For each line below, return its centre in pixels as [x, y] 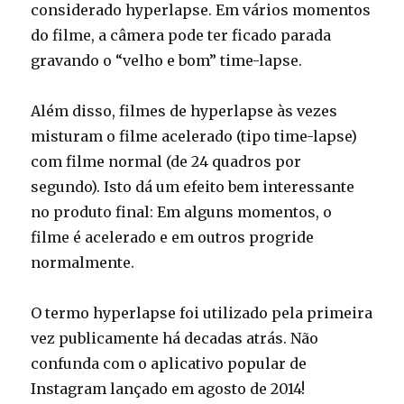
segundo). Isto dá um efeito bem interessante [193, 187]
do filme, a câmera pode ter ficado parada [181, 36]
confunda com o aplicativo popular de [169, 364]
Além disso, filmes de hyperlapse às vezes [184, 111]
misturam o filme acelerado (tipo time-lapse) [194, 137]
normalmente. [83, 263]
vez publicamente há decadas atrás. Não [175, 339]
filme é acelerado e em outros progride [173, 238]
